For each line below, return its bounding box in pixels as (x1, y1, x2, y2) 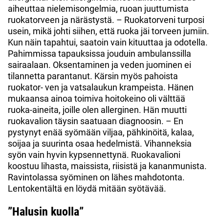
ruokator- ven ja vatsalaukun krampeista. (8, 82, 166, 92)
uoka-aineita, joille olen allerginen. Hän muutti (11, 104, 187, 115)
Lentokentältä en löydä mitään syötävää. (8, 183, 166, 194)
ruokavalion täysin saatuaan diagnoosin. (8, 115, 166, 126)
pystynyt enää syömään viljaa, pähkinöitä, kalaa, (8, 127, 194, 137)
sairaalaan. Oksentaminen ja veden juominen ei (8, 59, 191, 70)
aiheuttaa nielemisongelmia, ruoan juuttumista (8, 3, 189, 14)
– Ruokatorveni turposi (116, 14, 204, 25)
